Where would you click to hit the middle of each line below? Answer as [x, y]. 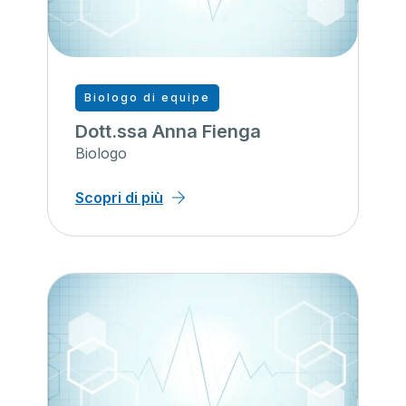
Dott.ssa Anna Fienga [168, 132]
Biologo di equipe [147, 98]
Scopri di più [119, 198]
